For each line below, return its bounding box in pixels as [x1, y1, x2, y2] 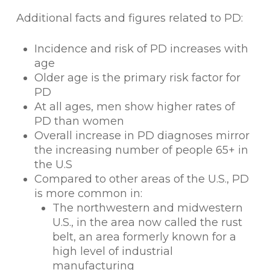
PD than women [34, 115, 124, 128]
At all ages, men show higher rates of [34, 100, 235, 113]
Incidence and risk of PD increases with [34, 42, 248, 55]
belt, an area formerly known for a [52, 230, 236, 243]
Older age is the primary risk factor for [34, 71, 240, 84]
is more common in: [34, 187, 142, 200]
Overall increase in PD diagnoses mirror [34, 129, 250, 142]
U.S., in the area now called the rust [52, 216, 242, 229]
